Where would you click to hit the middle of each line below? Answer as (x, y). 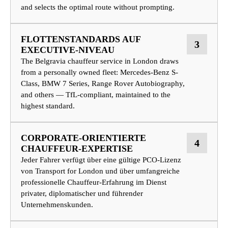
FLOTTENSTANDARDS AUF (81, 39)
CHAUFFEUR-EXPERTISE (77, 149)
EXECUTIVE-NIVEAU (68, 50)
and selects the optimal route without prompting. (98, 7)
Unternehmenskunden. (57, 205)
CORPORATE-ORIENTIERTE (83, 138)
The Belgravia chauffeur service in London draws (100, 61)
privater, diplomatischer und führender (82, 194)
